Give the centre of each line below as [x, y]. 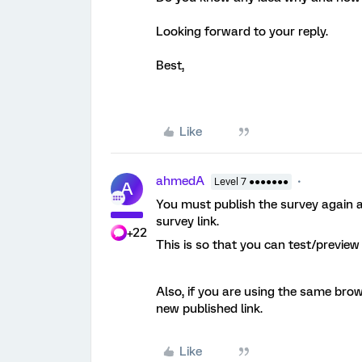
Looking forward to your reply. [244, 32]
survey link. [187, 222]
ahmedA [180, 181]
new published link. [209, 309]
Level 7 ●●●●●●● [251, 182]
